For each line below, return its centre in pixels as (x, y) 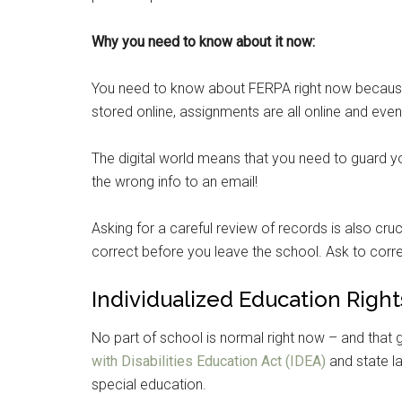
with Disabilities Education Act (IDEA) (209, 361)
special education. (149, 385)
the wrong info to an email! (175, 182)
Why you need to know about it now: (203, 42)
